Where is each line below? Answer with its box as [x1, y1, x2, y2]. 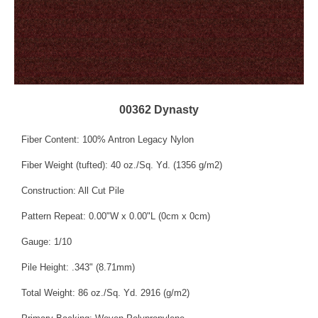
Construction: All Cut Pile [21, 185, 124, 197]
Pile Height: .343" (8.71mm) [21, 262, 135, 273]
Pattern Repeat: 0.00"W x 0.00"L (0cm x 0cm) [21, 211, 210, 222]
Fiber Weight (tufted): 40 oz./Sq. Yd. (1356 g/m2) [21, 160, 222, 171]
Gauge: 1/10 [21, 236, 72, 248]
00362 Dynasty [119, 104, 199, 116]
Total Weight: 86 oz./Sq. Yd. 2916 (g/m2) [21, 287, 190, 299]
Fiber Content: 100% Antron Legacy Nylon [21, 134, 194, 146]
